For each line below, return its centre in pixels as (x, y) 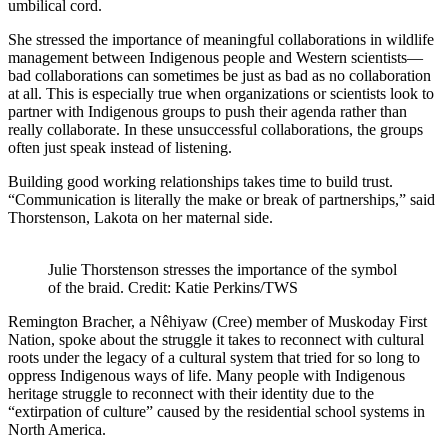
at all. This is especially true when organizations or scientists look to (221, 94)
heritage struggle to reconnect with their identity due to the (191, 394)
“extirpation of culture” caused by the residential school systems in (216, 412)
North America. (57, 430)
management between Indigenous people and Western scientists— (215, 58)
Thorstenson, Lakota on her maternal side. (140, 218)
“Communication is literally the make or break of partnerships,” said (221, 200)
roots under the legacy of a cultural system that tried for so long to (214, 358)
